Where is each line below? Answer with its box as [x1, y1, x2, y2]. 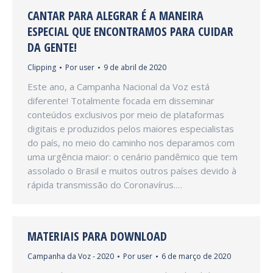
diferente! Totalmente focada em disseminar [27, 94, 214, 107]
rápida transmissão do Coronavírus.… [27, 179, 182, 191]
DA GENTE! [27, 39, 77, 55]
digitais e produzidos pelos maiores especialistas [27, 122, 234, 135]
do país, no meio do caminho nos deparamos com [27, 136, 235, 149]
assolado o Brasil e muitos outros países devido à [27, 165, 236, 177]
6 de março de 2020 [161, 251, 231, 261]
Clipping [27, 62, 56, 73]
